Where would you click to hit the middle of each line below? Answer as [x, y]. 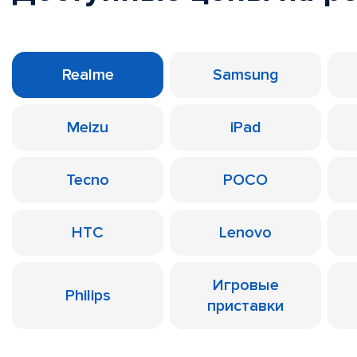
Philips [88, 296]
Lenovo [245, 233]
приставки [245, 306]
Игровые [245, 285]
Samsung [245, 75]
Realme [88, 75]
